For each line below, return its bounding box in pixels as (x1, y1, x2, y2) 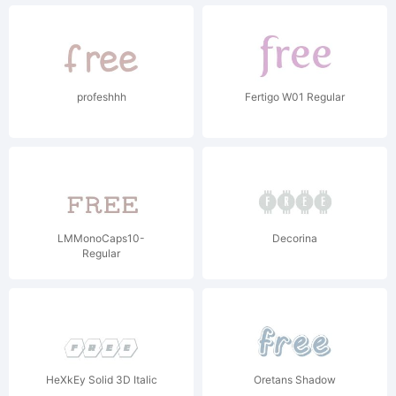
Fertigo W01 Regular (245, 90, 345, 103)
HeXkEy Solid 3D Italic (45, 373, 157, 386)
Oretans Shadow (254, 373, 336, 386)
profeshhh (76, 90, 126, 103)
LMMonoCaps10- (57, 232, 145, 245)
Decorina (272, 232, 317, 245)
